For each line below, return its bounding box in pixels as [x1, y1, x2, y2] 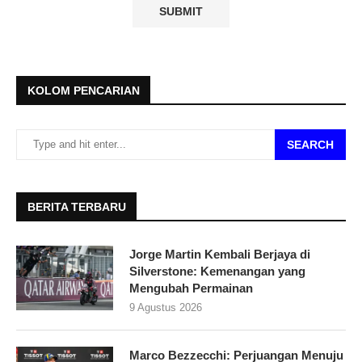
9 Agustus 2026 [129, 301, 202, 314]
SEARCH [287, 137, 334, 151]
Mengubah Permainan [129, 280, 253, 295]
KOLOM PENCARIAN [27, 83, 140, 97]
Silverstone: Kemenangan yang [129, 263, 305, 278]
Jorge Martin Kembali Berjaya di [129, 246, 310, 261]
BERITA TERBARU [27, 200, 126, 213]
